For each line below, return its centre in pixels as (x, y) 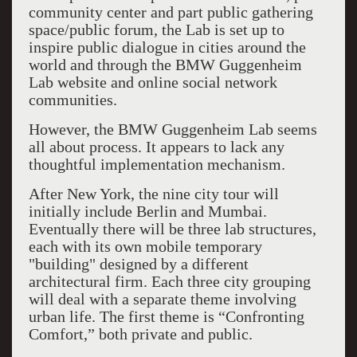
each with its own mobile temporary (145, 246)
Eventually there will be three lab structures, (172, 229)
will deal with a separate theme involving (162, 299)
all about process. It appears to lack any (156, 147)
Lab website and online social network (153, 82)
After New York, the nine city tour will (153, 194)
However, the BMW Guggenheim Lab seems (173, 129)
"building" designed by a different (138, 264)
